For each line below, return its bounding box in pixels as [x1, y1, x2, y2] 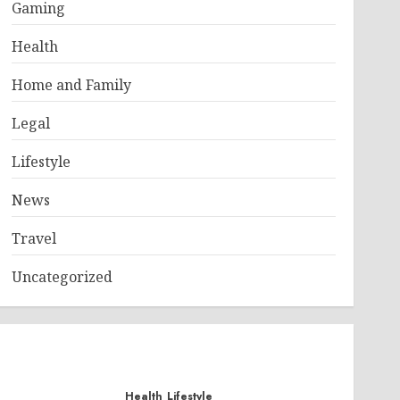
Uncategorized [11, 267, 112, 287]
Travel [11, 229, 56, 248]
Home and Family [11, 75, 131, 95]
